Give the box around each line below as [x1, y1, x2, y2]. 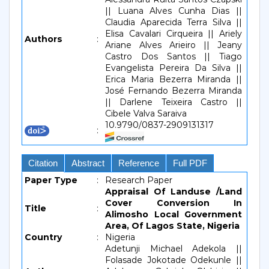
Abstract [71, 158, 104, 168]
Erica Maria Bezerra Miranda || [105, 74, 242, 85]
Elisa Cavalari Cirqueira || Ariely [105, 28, 242, 39]
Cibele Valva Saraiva [105, 108, 187, 119]
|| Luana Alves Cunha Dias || [105, 5, 242, 16]
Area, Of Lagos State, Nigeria [105, 220, 240, 231]
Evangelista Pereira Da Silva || [105, 62, 242, 73]
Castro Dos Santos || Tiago [105, 51, 242, 62]
